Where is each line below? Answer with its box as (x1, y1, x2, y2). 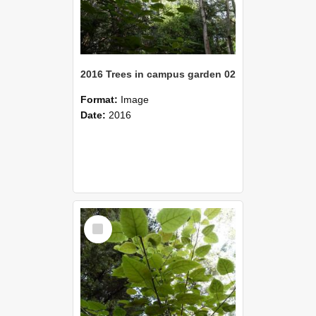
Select (87, 214, 114, 226)
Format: (80, 93, 121, 105)
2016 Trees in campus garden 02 (80, 68, 236, 80)
